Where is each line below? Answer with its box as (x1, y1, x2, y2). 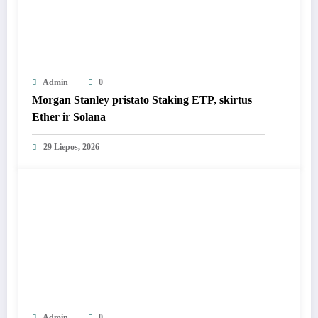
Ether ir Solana (32, 110, 106, 123)
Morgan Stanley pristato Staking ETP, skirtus (32, 93, 252, 106)
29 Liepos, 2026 (43, 141, 99, 152)
